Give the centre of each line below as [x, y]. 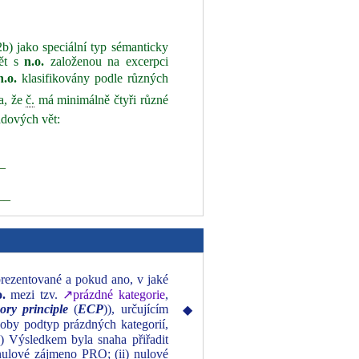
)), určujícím [136, 309]
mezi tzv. [34, 294]
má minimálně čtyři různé [101, 100]
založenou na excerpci [106, 61]
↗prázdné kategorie [114, 294]
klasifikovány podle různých [93, 78]
